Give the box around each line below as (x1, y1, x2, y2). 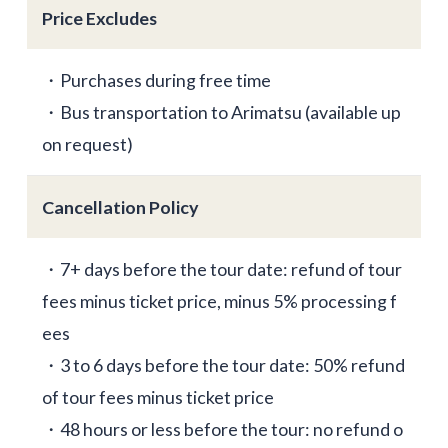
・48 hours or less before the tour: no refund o (41, 418, 403, 441)
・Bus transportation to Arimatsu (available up (41, 101, 401, 124)
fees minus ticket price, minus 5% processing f (41, 290, 397, 313)
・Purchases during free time (41, 69, 271, 92)
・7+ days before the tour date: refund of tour (41, 258, 402, 281)
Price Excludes (41, 7, 157, 30)
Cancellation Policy (41, 196, 199, 219)
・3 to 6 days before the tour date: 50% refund (41, 354, 405, 377)
